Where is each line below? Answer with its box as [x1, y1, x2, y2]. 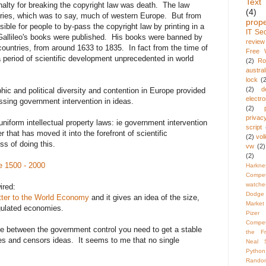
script [246, 123, 262, 131]
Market [246, 200, 264, 207]
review [246, 38, 265, 46]
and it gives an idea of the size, [89, 193, 199, 202]
